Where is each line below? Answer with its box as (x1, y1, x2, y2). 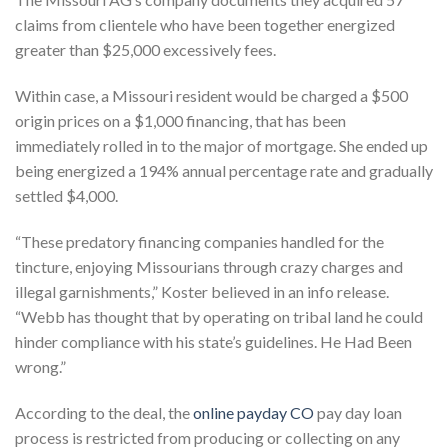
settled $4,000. (15, 186, 118, 206)
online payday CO (193, 402, 314, 422)
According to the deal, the (15, 402, 193, 422)
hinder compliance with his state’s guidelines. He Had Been (15, 331, 412, 351)
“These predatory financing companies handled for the (15, 231, 384, 251)
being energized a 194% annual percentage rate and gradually (15, 161, 433, 181)
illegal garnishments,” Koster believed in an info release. (15, 281, 389, 301)
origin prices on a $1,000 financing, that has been (15, 111, 346, 131)
